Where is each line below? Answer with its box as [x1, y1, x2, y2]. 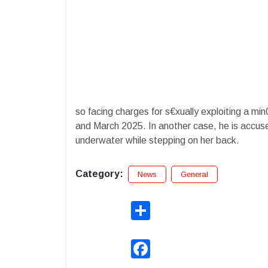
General [181, 169, 208, 179]
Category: [75, 168, 123, 179]
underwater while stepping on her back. [75, 135, 239, 145]
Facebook [150, 239, 188, 248]
